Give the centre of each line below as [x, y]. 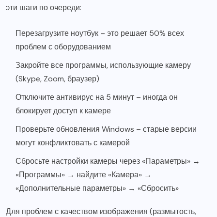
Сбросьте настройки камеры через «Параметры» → [108, 161]
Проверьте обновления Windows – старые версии [106, 129]
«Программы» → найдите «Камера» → [84, 175]
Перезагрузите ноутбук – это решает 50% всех [100, 33]
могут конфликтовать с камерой [73, 143]
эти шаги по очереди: [44, 8]
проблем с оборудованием [63, 47]
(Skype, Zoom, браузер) [57, 79]
